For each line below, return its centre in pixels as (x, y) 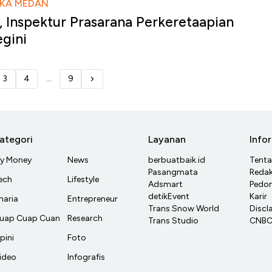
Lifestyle (83, 180)
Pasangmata (173, 172)
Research (85, 219)
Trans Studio (173, 221)
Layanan (167, 140)
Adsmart (165, 185)
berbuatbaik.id (177, 160)
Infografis (86, 257)
